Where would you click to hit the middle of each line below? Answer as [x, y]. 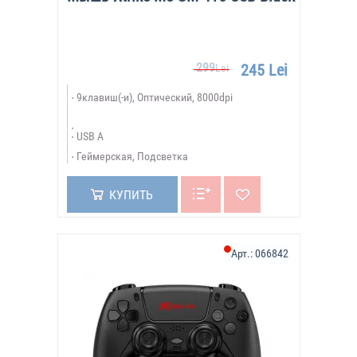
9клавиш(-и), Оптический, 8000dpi [154, 97]
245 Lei [264, 70]
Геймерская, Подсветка [132, 156]
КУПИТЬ [131, 195]
